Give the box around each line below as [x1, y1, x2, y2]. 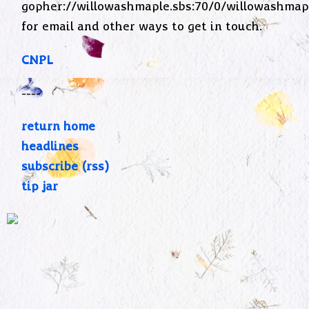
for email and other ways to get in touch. [21, 20, 263, 34]
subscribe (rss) [21, 160, 110, 175]
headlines [21, 140, 79, 154]
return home [21, 120, 96, 134]
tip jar [21, 180, 59, 195]
